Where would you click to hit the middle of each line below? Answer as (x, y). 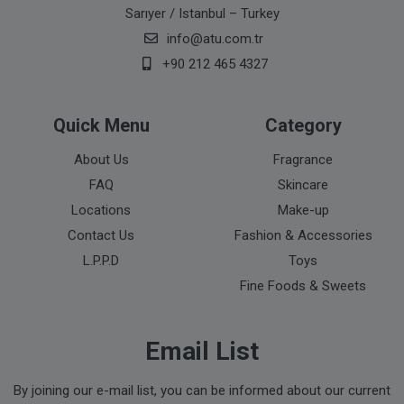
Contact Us (101, 235)
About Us (101, 160)
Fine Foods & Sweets (303, 286)
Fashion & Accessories (303, 235)
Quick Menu (101, 125)
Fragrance (303, 160)
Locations (101, 210)
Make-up (303, 210)
